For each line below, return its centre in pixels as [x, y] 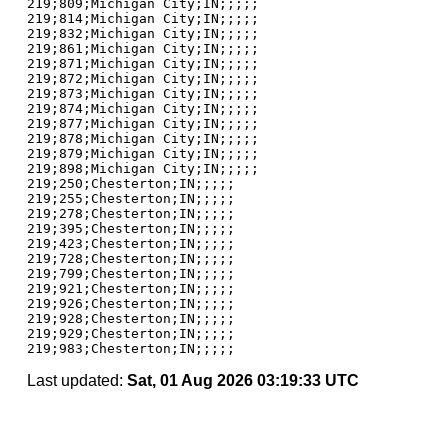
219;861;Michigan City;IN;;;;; [142, 48]
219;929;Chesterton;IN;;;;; [130, 333]
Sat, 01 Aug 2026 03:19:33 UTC [242, 380]
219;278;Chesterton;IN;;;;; [130, 213]
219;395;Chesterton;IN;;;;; [130, 228]
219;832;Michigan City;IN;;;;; [142, 33]
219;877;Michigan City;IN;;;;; [142, 123]
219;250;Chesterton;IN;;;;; [130, 183]
